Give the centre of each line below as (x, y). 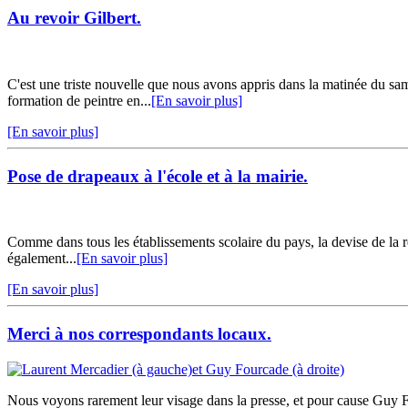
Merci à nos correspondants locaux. (139, 333)
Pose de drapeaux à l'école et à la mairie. (158, 176)
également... (42, 259)
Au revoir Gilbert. (74, 18)
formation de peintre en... (79, 100)
